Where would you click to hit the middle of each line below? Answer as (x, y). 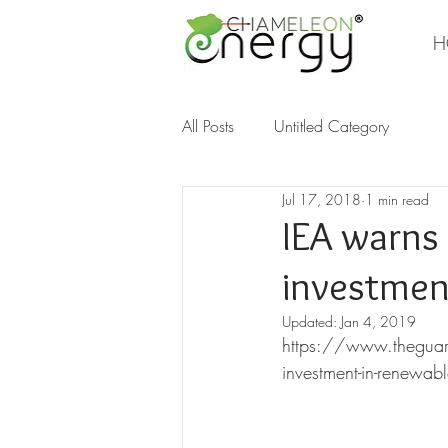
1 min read (397, 199)
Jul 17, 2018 (321, 199)
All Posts (208, 126)
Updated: (311, 321)
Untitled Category (331, 126)
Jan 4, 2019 (378, 321)
